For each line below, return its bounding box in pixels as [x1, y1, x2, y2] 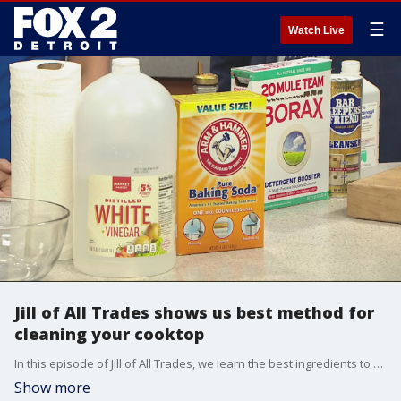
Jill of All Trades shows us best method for [14, 302, 374, 323]
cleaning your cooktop [14, 323, 204, 345]
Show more [14, 378, 90, 397]
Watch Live [288, 24, 345, 37]
